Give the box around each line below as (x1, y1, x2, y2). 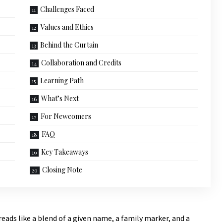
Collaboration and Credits (41, 58, 121, 68)
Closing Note (42, 165, 82, 175)
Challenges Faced (40, 4, 94, 14)
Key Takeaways (41, 147, 88, 157)
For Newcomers (40, 111, 91, 121)
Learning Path (40, 76, 84, 86)
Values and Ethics (40, 22, 94, 32)
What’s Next (41, 94, 79, 104)
